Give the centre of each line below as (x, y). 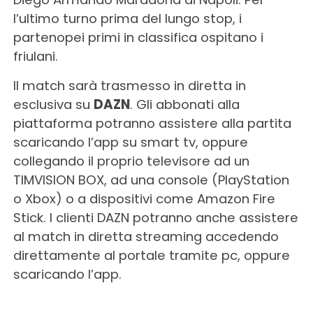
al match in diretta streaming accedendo (146, 236)
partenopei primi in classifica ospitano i (138, 37)
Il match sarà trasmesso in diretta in (129, 85)
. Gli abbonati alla (184, 104)
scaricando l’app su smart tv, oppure (130, 142)
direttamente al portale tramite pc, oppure (151, 255)
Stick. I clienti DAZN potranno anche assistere (155, 217)
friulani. (35, 56)
